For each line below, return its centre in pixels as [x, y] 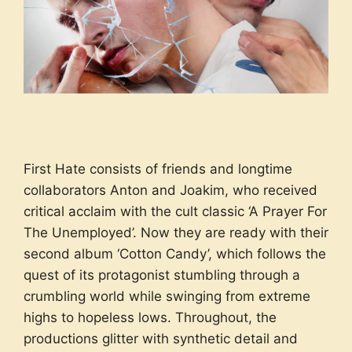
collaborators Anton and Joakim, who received [170, 190]
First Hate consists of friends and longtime [158, 169]
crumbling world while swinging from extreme [167, 296]
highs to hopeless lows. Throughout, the [150, 317]
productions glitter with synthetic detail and [161, 339]
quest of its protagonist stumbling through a [162, 275]
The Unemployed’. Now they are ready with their [176, 233]
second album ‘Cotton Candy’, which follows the [175, 254]
